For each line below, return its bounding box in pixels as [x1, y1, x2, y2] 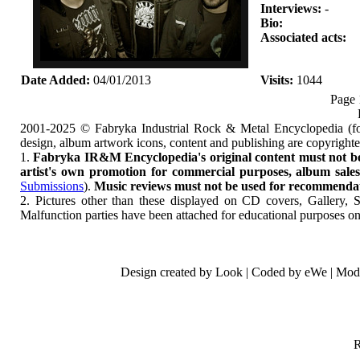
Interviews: [260, 2, 321, 15]
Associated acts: [260, 31, 346, 44]
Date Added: [21, 73, 90, 87]
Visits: [260, 73, 293, 87]
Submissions [20, 179, 84, 193]
